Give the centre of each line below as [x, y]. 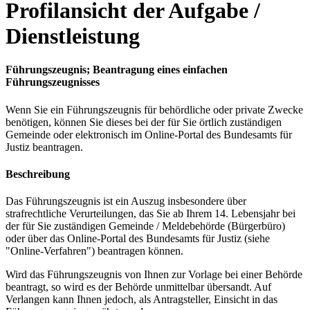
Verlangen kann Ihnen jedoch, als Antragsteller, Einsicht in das [142, 300]
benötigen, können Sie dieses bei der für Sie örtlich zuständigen [144, 122]
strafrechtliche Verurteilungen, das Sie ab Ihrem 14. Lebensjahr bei [151, 214]
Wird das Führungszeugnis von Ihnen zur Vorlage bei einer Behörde [154, 275]
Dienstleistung [73, 36]
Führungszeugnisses [53, 82]
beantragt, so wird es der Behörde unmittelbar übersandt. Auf [138, 287]
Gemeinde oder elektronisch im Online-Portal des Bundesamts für [149, 134]
